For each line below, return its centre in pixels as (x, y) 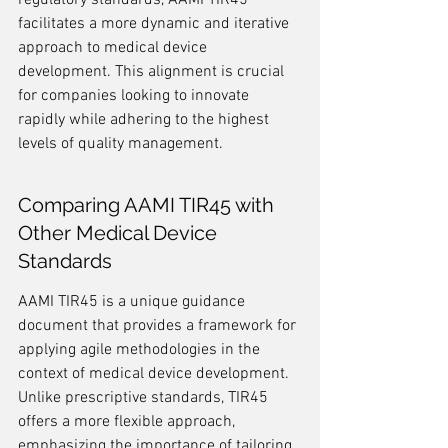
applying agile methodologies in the (141, 350)
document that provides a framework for (159, 326)
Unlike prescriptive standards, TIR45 (145, 398)
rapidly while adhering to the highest (145, 120)
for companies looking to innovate (135, 96)
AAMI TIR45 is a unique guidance (133, 302)
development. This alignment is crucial (153, 72)
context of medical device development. (155, 374)
